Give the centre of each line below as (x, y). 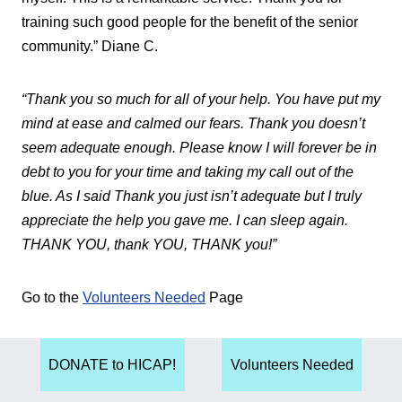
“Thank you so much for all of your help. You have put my (201, 99)
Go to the (52, 297)
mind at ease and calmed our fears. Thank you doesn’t (193, 123)
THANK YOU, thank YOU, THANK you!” (149, 244)
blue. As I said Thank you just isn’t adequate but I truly (192, 196)
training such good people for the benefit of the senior (190, 22)
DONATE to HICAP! (113, 365)
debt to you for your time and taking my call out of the (188, 171)
